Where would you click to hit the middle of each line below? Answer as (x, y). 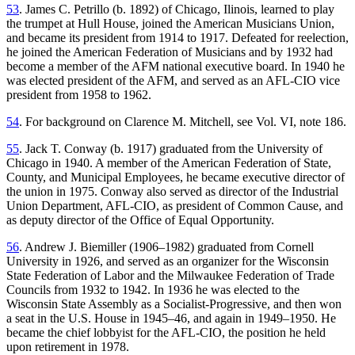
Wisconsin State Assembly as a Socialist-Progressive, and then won (174, 304)
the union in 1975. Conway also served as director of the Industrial (172, 192)
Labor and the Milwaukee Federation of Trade (219, 276)
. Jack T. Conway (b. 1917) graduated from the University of (171, 149)
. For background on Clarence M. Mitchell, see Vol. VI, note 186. (183, 122)
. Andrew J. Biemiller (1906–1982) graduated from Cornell (166, 247)
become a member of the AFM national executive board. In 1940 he (176, 67)
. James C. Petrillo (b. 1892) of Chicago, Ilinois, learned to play (177, 10)
